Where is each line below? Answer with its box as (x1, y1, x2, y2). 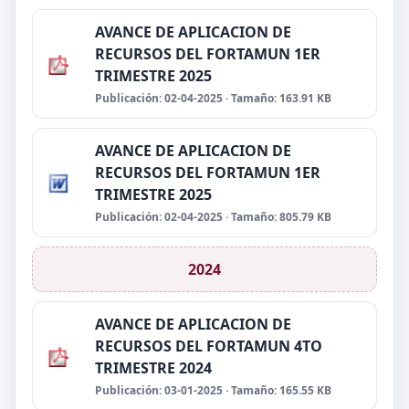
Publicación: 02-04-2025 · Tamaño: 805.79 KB (95, 209, 331, 225)
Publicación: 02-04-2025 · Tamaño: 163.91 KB (95, 90, 331, 106)
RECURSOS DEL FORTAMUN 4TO (95, 336, 322, 356)
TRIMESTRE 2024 (95, 358, 212, 378)
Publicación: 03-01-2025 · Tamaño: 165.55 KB (95, 383, 331, 398)
